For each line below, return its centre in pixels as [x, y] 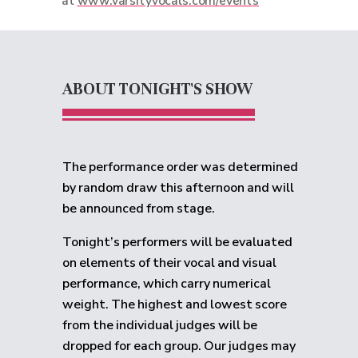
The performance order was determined [180, 167]
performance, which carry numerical [167, 284]
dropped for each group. [133, 346]
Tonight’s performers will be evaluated [177, 242]
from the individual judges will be [160, 325]
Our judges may [250, 346]
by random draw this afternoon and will [178, 188]
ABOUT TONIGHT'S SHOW [158, 89]
